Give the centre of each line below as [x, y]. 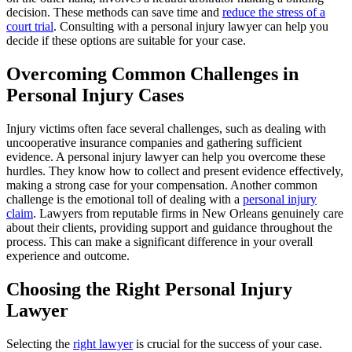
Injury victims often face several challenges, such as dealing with [166, 128]
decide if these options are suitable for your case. [126, 41]
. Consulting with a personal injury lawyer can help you [191, 27]
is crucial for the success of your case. [227, 343]
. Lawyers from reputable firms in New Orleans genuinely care [188, 213]
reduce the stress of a [274, 13]
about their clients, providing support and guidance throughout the [169, 227]
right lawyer [103, 343]
